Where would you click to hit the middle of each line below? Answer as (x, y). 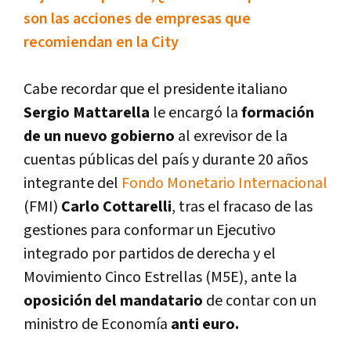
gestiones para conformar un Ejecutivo (150, 231)
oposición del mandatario (115, 301)
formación (278, 113)
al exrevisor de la (233, 137)
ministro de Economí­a (97, 325)
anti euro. (205, 325)
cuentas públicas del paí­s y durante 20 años (166, 160)
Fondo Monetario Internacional (224, 184)
